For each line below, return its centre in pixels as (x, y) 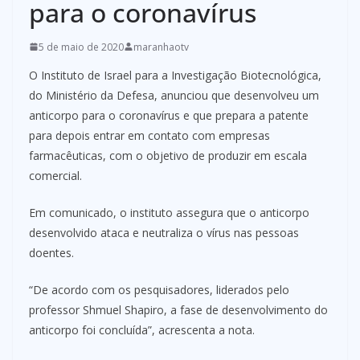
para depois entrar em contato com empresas (149, 135)
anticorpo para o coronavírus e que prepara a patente (169, 115)
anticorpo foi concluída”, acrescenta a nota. (142, 329)
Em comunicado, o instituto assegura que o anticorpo (169, 212)
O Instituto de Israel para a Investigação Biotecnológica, (175, 75)
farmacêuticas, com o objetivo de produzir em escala (168, 155)
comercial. (55, 175)
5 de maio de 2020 (81, 47)
